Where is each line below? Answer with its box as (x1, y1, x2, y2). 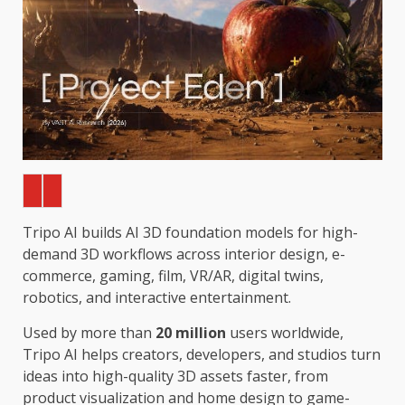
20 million (155, 322, 226, 343)
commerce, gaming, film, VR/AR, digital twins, (23, 265, 324, 286)
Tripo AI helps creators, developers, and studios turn (23, 344, 381, 364)
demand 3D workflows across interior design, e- (23, 243, 345, 264)
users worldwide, (226, 322, 344, 343)
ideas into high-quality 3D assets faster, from (23, 365, 328, 386)
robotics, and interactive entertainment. (23, 287, 291, 307)
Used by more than (23, 322, 155, 343)
